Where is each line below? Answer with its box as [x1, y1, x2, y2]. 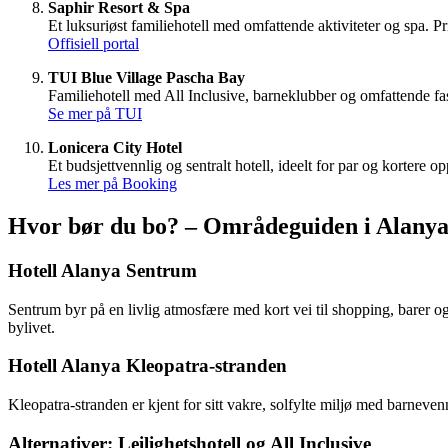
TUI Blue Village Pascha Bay [48, 69, 245, 87]
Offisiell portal [48, 35, 139, 53]
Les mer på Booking [48, 175, 177, 193]
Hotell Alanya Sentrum [8, 259, 197, 281]
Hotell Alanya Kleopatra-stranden [8, 355, 287, 377]
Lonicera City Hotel [48, 139, 182, 157]
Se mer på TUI [48, 105, 142, 123]
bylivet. [8, 318, 55, 336]
